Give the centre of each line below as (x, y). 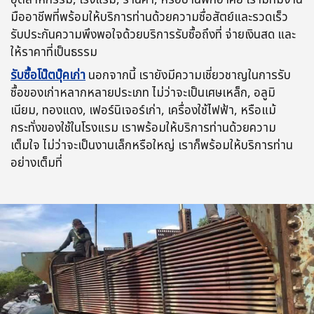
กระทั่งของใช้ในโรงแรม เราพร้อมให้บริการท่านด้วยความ (143, 128)
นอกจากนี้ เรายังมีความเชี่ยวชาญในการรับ (188, 75)
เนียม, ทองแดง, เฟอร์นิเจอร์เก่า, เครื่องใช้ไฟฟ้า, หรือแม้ (143, 110)
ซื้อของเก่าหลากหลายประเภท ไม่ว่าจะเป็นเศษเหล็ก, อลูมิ (143, 93)
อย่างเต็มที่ (36, 163)
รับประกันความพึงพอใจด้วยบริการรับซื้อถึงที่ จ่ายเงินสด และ (153, 35)
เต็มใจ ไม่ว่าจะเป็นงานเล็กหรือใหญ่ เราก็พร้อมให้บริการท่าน (152, 145)
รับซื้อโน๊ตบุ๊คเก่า (48, 75)
